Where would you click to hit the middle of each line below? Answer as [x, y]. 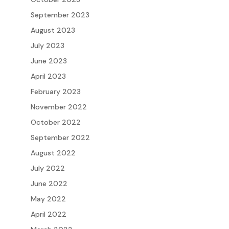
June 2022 [49, 183]
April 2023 [48, 76]
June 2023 [49, 61]
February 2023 [55, 91]
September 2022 [60, 137]
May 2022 [48, 199]
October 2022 [55, 122]
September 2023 [60, 15]
